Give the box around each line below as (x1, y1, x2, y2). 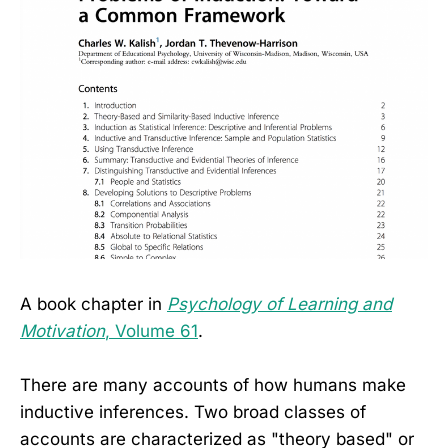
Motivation (20, 320, 105, 341)
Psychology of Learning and (167, 293, 392, 314)
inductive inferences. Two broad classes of (20, 401, 366, 422)
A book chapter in (20, 293, 167, 314)
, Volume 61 (105, 320, 198, 341)
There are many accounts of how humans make (20, 374, 406, 395)
